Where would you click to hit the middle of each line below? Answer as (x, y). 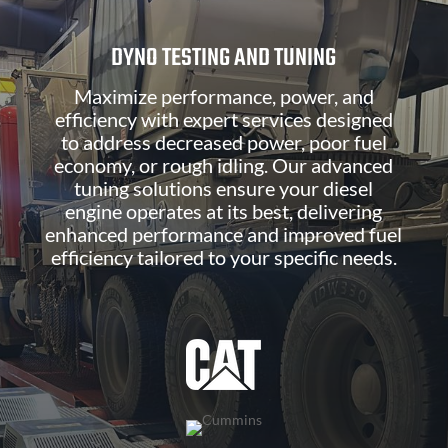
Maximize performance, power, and (223, 96)
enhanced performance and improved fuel (224, 234)
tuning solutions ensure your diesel (224, 188)
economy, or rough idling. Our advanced (224, 165)
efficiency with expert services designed (223, 119)
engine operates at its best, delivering (224, 211)
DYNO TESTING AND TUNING (224, 59)
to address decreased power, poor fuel (223, 142)
